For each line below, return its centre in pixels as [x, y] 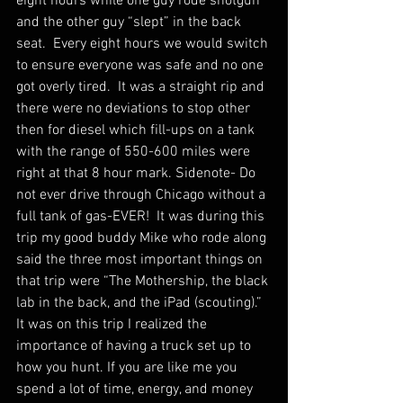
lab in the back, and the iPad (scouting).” [143, 303]
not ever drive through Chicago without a [143, 195]
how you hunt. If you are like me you [129, 368]
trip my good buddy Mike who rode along [143, 238]
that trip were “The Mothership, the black [144, 282]
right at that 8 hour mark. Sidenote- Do [138, 174]
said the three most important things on [141, 260]
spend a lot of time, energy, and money [136, 390]
